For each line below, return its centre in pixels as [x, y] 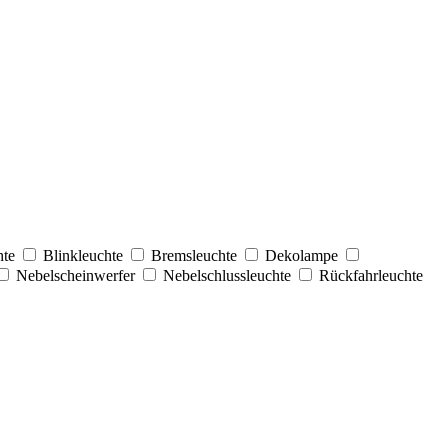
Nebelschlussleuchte [229, 275]
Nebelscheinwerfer [77, 275]
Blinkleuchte [85, 255]
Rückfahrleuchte [371, 275]
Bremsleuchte [196, 255]
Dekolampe [303, 255]
